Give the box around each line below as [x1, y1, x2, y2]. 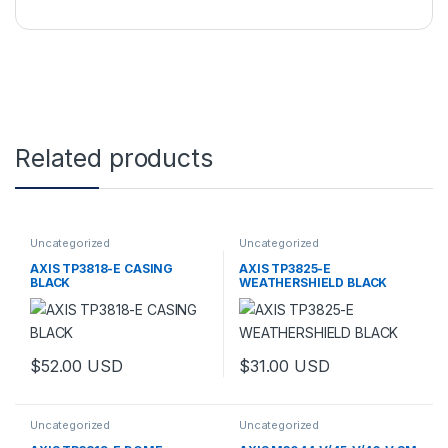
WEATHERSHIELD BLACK [238, 274, 388, 290]
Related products [15, 143, 213, 174]
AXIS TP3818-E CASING [29, 260, 174, 276]
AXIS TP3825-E [238, 260, 332, 276]
